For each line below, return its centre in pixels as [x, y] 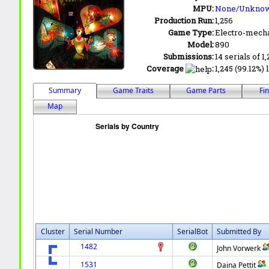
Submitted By [239, 231]
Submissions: [189, 56]
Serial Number [98, 231]
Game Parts [206, 90]
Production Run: [184, 20]
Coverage [165, 68]
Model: [201, 44]
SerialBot [193, 231]
